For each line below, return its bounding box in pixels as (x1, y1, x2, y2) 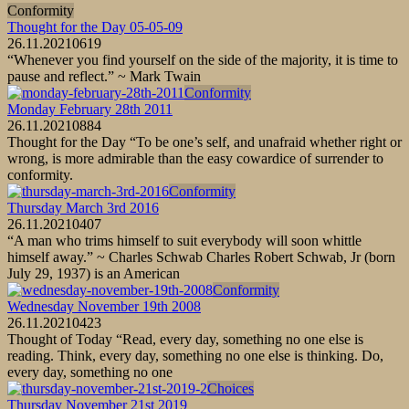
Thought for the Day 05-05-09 (7, 18, 183, 35)
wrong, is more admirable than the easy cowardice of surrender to (7, 150, 383, 166)
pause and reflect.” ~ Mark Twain (7, 68, 201, 84)
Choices (207, 380, 254, 396)
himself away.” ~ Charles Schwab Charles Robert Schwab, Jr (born (7, 248, 395, 265)
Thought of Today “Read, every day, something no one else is (7, 330, 363, 347)
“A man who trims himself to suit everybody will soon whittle (7, 232, 362, 248)
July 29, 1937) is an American (7, 265, 180, 281)
